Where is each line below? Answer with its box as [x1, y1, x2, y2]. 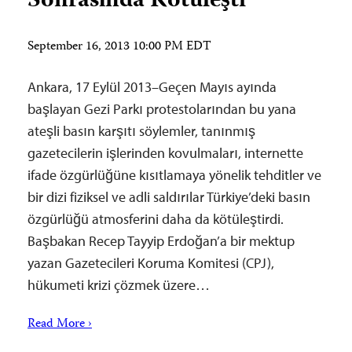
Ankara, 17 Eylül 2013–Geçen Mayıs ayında [27, 78, 277, 96]
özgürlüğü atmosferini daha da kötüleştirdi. [27, 210, 284, 228]
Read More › [27, 314, 92, 335]
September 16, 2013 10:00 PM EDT [27, 37, 211, 57]
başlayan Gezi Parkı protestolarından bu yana [27, 100, 296, 118]
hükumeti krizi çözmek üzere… [27, 276, 210, 294]
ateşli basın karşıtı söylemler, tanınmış [27, 122, 255, 140]
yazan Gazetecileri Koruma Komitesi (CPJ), [27, 254, 274, 272]
